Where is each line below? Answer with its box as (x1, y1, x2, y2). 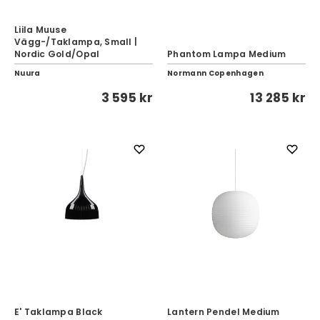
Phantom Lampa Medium (167, 48, 286, 60)
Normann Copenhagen (167, 68, 264, 79)
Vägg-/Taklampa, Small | (14, 36, 138, 48)
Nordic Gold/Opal (14, 48, 100, 60)
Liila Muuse (14, 24, 66, 36)
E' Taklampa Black (14, 306, 103, 318)
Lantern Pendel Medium (167, 306, 280, 318)
